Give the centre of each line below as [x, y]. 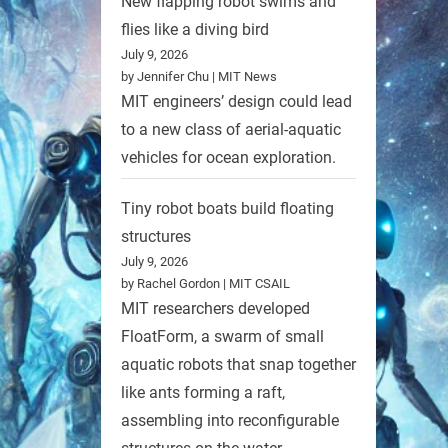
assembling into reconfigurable [230, 421]
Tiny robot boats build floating [227, 209]
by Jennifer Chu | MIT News [199, 76]
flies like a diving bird [195, 29]
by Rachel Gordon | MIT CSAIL [205, 284]
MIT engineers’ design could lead [236, 101]
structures [156, 237]
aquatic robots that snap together [238, 365]
